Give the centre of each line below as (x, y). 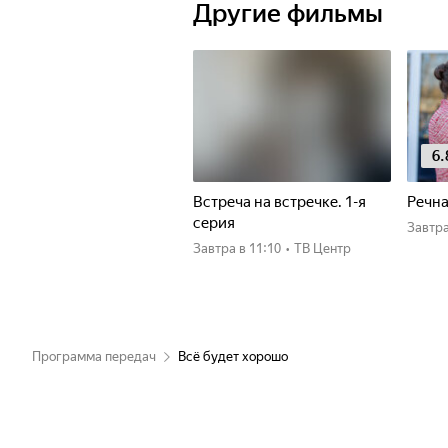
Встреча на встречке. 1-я (279, 202)
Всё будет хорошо (233, 356)
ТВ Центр (322, 248)
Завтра (218, 248)
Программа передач (94, 356)
